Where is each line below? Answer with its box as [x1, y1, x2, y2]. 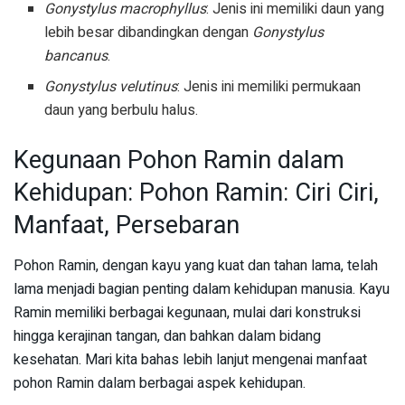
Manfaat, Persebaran [14, 207, 240, 244]
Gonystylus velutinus [44, 76, 178, 99]
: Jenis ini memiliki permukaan [177, 76, 362, 99]
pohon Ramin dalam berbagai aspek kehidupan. [14, 372, 306, 394]
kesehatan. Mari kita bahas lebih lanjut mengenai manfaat [14, 348, 367, 371]
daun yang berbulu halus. [44, 99, 199, 122]
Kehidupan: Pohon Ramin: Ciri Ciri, [14, 174, 379, 212]
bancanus [44, 45, 108, 68]
